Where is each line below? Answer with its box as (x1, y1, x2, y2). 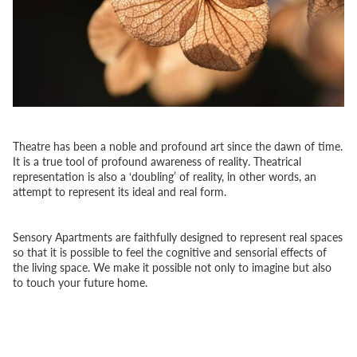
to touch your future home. (13, 273, 147, 290)
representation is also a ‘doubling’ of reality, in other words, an (13, 167, 316, 184)
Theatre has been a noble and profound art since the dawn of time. (13, 137, 343, 154)
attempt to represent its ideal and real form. (13, 182, 226, 199)
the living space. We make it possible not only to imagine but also (13, 258, 331, 275)
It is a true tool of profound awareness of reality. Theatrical (13, 152, 301, 169)
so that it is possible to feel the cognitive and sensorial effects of (13, 243, 327, 260)
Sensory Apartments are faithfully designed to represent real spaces (13, 228, 343, 245)
